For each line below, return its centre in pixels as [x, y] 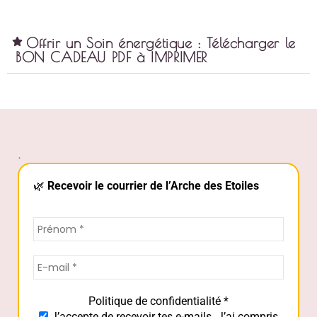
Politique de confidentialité [156, 301]
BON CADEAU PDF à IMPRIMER [112, 57]
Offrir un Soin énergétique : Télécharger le [161, 42]
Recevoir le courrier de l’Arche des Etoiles [153, 185]
